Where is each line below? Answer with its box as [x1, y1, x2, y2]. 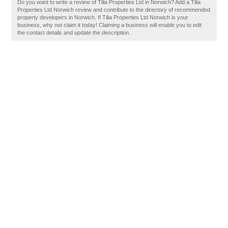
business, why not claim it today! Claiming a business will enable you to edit [17, 22, 202, 28]
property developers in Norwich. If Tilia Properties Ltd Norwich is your [17, 14, 189, 20]
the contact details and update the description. [17, 30, 131, 36]
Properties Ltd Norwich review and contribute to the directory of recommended [17, 7, 211, 13]
